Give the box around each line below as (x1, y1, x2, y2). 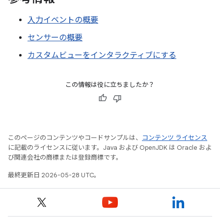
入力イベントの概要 (27, 15, 98, 25)
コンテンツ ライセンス (142, 134, 207, 142)
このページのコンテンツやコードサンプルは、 (8, 134, 142, 142)
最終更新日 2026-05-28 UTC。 (8, 171, 100, 179)
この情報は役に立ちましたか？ (65, 81, 155, 89)
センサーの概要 (27, 33, 82, 43)
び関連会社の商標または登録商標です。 (8, 153, 122, 162)
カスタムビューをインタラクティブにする (27, 51, 176, 60)
